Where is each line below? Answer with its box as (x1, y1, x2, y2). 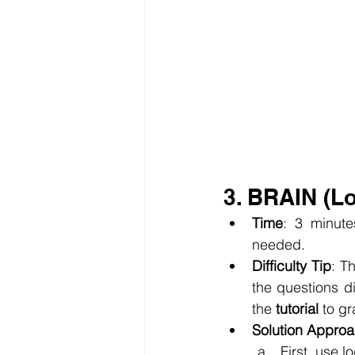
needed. (252, 235, 305, 254)
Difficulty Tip (252, 256, 332, 275)
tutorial (276, 299, 319, 318)
